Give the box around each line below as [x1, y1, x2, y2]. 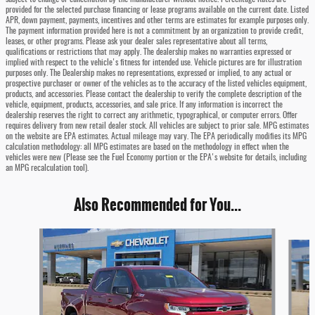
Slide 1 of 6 [5, 229, 46, 240]
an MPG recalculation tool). [6, 163, 89, 172]
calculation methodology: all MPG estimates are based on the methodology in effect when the [6, 142, 289, 151]
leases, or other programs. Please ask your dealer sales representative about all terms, [6, 37, 267, 46]
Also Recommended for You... [74, 193, 241, 217]
